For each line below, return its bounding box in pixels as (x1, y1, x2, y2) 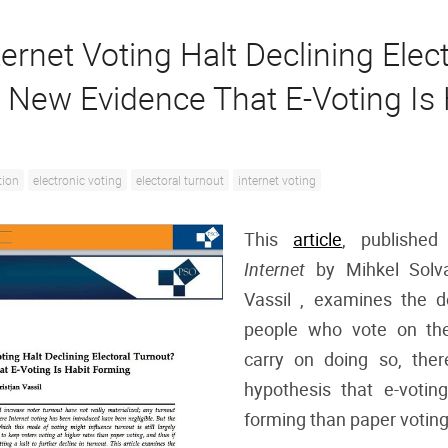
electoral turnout (136, 171, 224, 188)
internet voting (238, 171, 316, 188)
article (293, 226, 343, 251)
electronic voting (33, 171, 122, 188)
